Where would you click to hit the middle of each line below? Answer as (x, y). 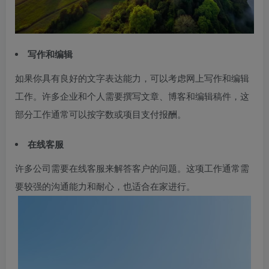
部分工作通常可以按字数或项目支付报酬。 (101, 114)
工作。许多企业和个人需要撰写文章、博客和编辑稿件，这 (132, 96)
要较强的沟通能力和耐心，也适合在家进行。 (105, 186)
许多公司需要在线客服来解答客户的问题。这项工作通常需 (132, 168)
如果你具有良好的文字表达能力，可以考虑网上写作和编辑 (132, 78)
